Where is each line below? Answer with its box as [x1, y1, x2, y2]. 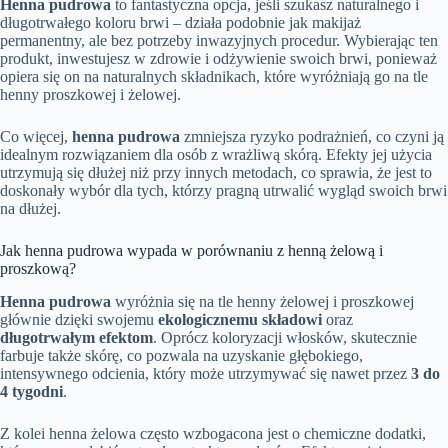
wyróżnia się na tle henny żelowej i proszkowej [111, 292, 414, 310]
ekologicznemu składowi [158, 310, 322, 328]
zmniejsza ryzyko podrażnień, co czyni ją [180, 127, 444, 145]
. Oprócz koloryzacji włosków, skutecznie [153, 328, 417, 346]
